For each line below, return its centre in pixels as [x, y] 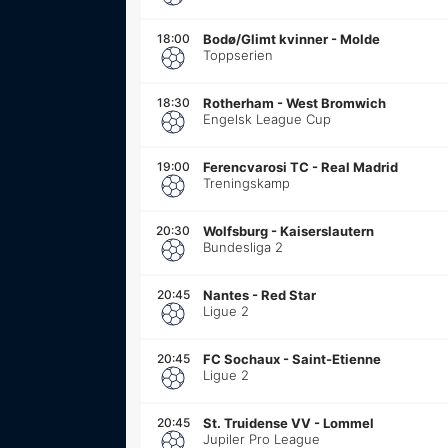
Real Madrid [359, 166]
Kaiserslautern [327, 230]
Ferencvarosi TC [256, 166]
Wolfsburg [235, 230]
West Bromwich [336, 102]
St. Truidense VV [257, 422]
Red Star [288, 294]
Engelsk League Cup [267, 118]
